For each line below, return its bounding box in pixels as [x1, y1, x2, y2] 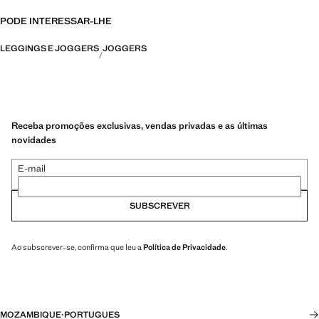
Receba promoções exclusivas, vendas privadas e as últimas [11, 119, 268, 132]
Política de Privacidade [143, 241, 226, 252]
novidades [11, 133, 56, 146]
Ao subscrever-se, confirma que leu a [11, 241, 143, 252]
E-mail [18, 162, 46, 174]
